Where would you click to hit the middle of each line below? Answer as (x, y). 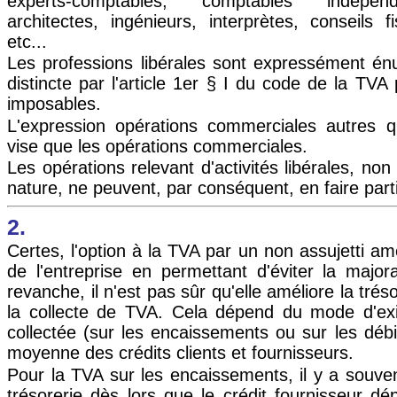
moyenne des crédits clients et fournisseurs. (180, 353)
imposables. (54, 104)
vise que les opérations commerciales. (157, 146)
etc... (27, 42)
